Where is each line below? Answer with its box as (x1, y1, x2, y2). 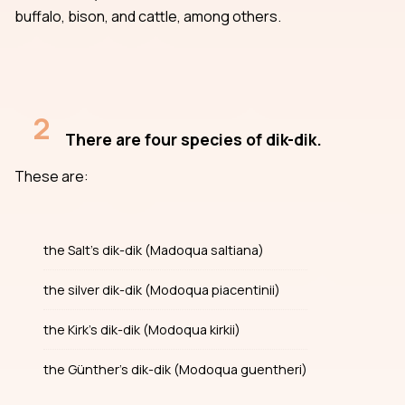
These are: (14, 165, 89, 186)
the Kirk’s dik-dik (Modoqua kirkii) (43, 321, 240, 339)
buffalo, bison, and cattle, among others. (14, 5, 281, 26)
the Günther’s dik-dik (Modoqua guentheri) (43, 361, 307, 379)
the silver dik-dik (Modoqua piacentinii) (43, 281, 280, 299)
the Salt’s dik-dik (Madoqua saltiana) (43, 241, 264, 259)
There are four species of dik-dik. (65, 127, 322, 150)
